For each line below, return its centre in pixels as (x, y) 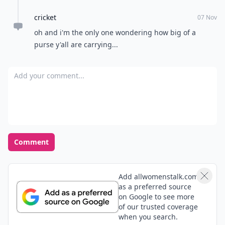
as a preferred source (155, 187)
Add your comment (44, 72)
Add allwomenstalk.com (158, 177)
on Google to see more (156, 197)
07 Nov (207, 17)
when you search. (148, 217)
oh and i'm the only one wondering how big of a (115, 32)
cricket (45, 17)
